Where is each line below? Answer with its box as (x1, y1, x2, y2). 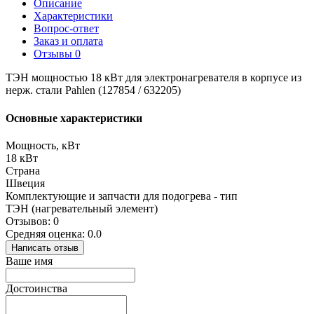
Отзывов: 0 (6, 214, 59, 227)
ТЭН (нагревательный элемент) (6, 202, 158, 214)
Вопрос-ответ (34, 22, 99, 35)
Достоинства (6, 282, 67, 294)
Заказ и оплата (34, 35, 103, 48)
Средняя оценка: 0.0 (6, 227, 102, 240)
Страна (6, 164, 40, 177)
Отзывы (34, 48, 75, 60)
